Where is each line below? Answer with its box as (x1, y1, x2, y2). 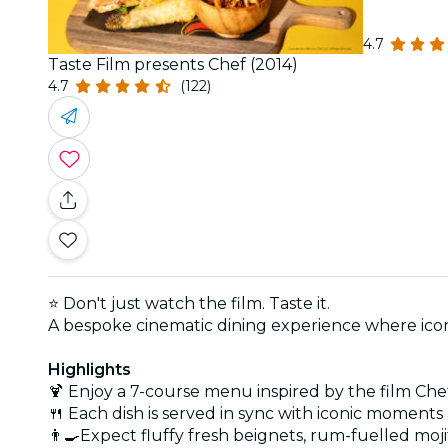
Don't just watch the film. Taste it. (63, 293, 330, 313)
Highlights (48, 359, 131, 379)
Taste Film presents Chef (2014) (48, 54, 298, 74)
